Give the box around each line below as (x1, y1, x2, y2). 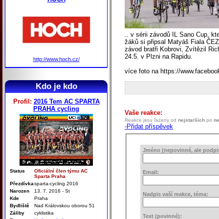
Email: (143, 169, 159, 175)
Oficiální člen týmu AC (34, 168, 88, 174)
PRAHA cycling (33, 105, 79, 112)
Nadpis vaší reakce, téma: (143, 191, 208, 197)
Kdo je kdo (35, 81, 77, 91)
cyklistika (34, 210, 54, 216)
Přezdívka (10, 180, 34, 186)
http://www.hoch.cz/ (33, 56, 80, 62)
